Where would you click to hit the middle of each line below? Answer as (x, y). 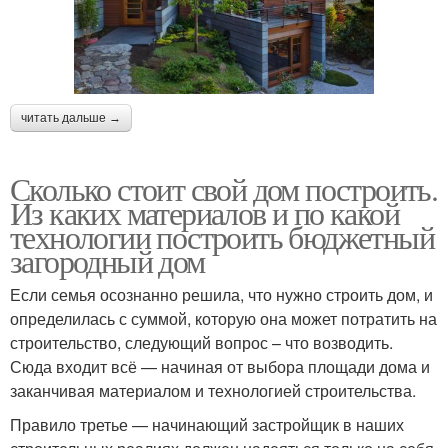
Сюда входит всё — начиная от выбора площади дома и (220, 367)
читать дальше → (71, 118)
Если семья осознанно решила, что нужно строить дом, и (221, 295)
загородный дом (107, 261)
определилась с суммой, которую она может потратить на (223, 319)
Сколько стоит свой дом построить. (224, 189)
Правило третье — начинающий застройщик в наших (207, 425)
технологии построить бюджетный (222, 237)
